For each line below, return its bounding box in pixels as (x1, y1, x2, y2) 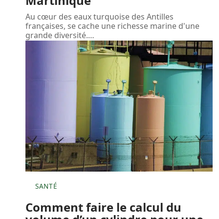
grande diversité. (25, 29, 88, 41)
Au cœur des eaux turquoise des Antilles (25, 11, 174, 22)
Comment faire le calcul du (25, 198, 181, 215)
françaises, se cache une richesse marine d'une (25, 20, 199, 31)
